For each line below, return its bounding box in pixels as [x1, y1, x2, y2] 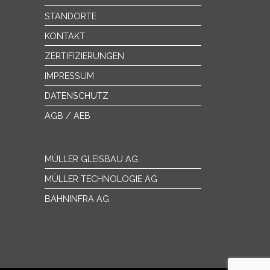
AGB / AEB [45, 110, 90, 121]
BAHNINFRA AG [45, 193, 109, 204]
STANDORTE [45, 11, 96, 21]
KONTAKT [45, 31, 85, 41]
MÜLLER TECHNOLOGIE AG [45, 174, 157, 184]
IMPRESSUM [45, 71, 94, 81]
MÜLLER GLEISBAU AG [45, 154, 138, 164]
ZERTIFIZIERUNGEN [45, 51, 124, 61]
